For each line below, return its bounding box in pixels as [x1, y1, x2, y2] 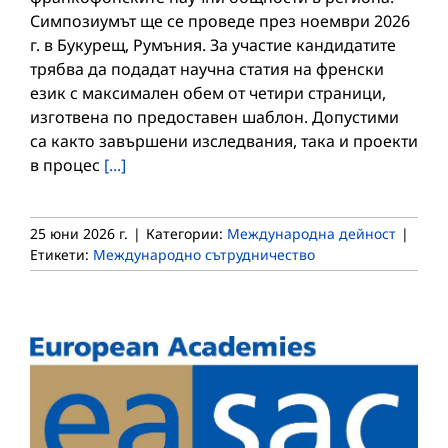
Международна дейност [227, 223, 396, 243]
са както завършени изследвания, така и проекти [30, 129, 418, 152]
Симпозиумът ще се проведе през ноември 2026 [30, 9, 410, 32]
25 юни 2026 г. [30, 223, 128, 243]
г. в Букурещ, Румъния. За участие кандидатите [30, 33, 396, 56]
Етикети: [30, 244, 93, 264]
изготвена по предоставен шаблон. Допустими [30, 105, 399, 128]
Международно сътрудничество [93, 244, 315, 264]
